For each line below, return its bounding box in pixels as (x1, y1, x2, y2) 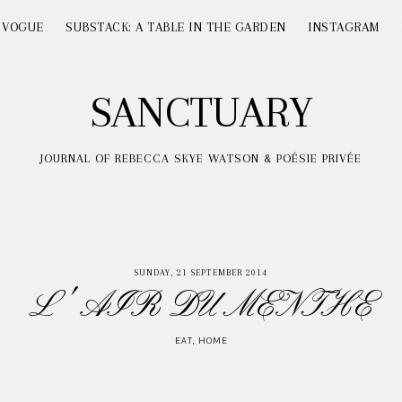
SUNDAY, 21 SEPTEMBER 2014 (135, 267, 267, 277)
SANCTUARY (90, 88, 312, 136)
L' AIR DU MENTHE (29, 284, 373, 329)
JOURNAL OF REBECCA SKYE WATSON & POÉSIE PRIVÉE (40, 152, 362, 165)
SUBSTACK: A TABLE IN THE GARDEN (66, 20, 286, 34)
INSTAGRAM (308, 20, 380, 34)
